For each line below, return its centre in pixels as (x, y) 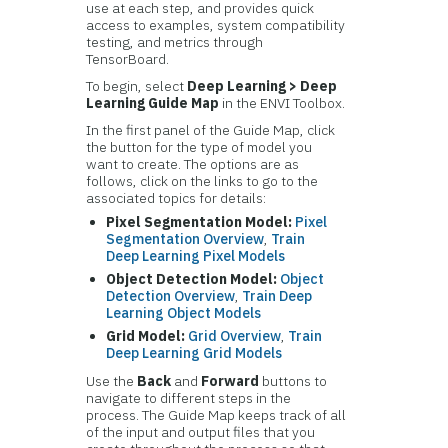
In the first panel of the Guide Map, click (211, 130)
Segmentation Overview (185, 239)
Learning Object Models (184, 313)
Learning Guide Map (153, 103)
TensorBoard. (128, 59)
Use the (112, 381)
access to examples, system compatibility (216, 25)
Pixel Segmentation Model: (199, 222)
